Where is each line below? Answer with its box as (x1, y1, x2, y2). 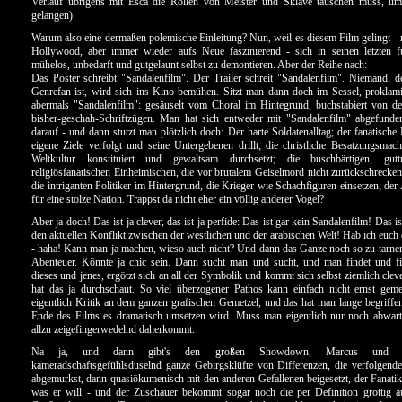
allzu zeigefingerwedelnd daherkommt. (31, 323, 195, 336)
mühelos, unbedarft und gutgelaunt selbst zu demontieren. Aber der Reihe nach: (31, 58, 367, 71)
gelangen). (31, 9, 75, 22)
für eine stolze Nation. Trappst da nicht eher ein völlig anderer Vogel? (31, 193, 324, 205)
